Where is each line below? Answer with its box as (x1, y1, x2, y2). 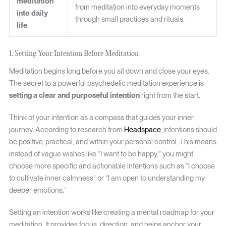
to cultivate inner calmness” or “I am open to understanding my (9, 173, 205, 183)
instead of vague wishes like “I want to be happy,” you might (9, 149, 193, 158)
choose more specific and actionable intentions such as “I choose (9, 161, 215, 171)
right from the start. (139, 90, 200, 100)
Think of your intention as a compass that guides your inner (9, 112, 194, 122)
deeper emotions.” (9, 185, 67, 195)
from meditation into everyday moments (75, 2, 200, 12)
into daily (17, 8, 48, 18)
